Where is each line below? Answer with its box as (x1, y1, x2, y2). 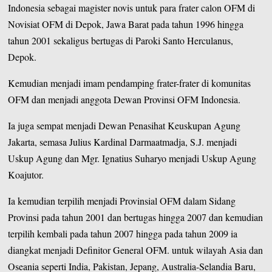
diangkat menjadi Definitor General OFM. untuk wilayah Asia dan (8, 243, 263, 256)
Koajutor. (8, 168, 44, 181)
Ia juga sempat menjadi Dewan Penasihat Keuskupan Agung (8, 118, 241, 132)
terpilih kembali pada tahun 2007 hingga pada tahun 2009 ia (8, 226, 238, 240)
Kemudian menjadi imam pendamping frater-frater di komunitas (8, 76, 251, 89)
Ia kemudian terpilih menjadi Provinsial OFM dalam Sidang (8, 194, 236, 207)
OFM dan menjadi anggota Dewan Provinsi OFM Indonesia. (8, 92, 244, 106)
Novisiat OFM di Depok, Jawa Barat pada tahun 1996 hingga (8, 17, 244, 30)
